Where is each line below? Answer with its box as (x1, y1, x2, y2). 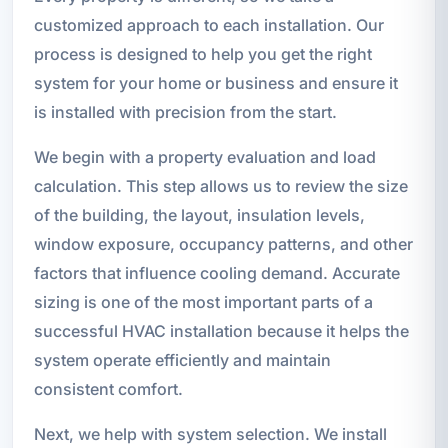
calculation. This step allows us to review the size (33, 175, 408, 196)
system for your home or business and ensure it (33, 72, 398, 93)
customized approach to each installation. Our (33, 14, 384, 35)
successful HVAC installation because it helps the (33, 320, 409, 341)
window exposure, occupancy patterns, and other (33, 233, 413, 254)
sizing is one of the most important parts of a (33, 291, 373, 312)
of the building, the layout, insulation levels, (33, 204, 365, 225)
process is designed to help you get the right (33, 43, 372, 64)
